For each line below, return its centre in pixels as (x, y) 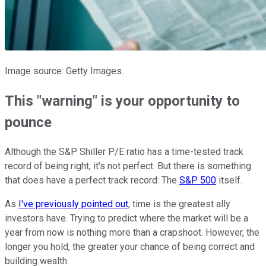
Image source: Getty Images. (64, 71)
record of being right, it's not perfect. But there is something (128, 166)
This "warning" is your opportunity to (122, 101)
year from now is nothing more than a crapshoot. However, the (132, 233)
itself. (229, 180)
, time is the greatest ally (179, 204)
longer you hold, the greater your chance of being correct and (130, 247)
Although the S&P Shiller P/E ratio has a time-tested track (124, 152)
